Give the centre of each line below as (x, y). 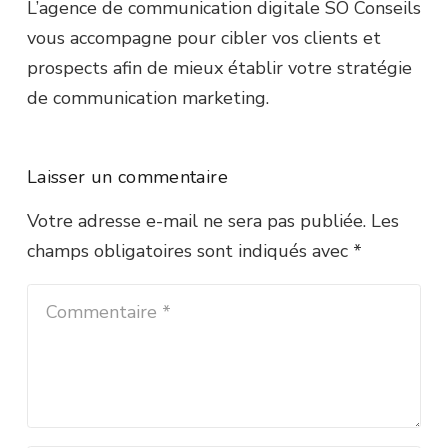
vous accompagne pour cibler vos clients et (204, 38)
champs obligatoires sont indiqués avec (190, 251)
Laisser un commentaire (130, 177)
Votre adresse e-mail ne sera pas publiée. (196, 221)
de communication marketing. (148, 98)
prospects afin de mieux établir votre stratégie (219, 68)
